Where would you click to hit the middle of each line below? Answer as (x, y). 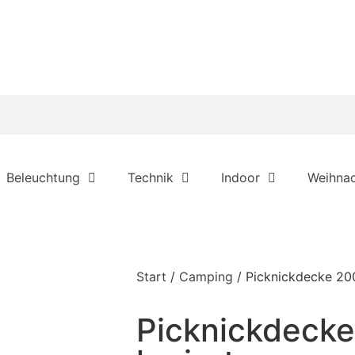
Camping (206, 277)
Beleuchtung (43, 177)
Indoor (240, 177)
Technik (151, 177)
